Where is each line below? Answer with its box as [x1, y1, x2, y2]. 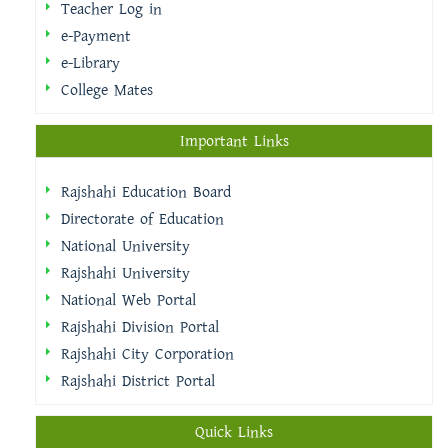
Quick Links [195, 420, 273, 444]
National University [61, 234, 190, 258]
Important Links [179, 129, 289, 153]
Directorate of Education [61, 207, 224, 231]
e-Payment [61, 24, 131, 48]
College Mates [61, 78, 153, 102]
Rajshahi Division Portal [61, 315, 219, 339]
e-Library [61, 51, 120, 75]
